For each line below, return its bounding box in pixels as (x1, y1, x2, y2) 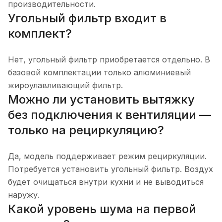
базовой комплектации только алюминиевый (8, 67, 191, 77)
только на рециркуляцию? (8, 122, 164, 137)
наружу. (8, 189, 40, 200)
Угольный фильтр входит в (8, 10, 166, 25)
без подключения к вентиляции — (8, 107, 211, 122)
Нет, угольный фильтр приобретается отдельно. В (8, 54, 210, 64)
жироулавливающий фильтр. (8, 80, 123, 90)
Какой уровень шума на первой (8, 201, 196, 216)
